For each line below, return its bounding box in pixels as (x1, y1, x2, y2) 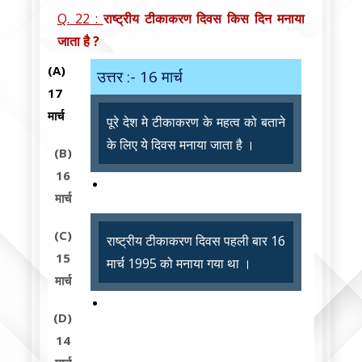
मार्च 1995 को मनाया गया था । (107, 254, 251, 272)
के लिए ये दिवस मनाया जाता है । (107, 136, 255, 154)
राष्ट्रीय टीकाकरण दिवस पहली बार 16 (107, 231, 285, 250)
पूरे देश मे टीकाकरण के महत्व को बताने (107, 113, 285, 132)
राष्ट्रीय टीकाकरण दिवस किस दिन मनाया (103, 10, 305, 28)
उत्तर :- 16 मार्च (97, 66, 183, 88)
